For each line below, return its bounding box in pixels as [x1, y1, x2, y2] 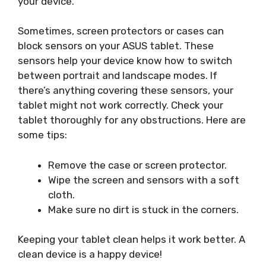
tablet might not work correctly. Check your [18, 99, 223, 112]
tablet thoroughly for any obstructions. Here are [18, 114, 246, 126]
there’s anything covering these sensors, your [18, 84, 233, 97]
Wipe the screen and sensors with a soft [48, 173, 239, 186]
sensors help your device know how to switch [18, 55, 232, 67]
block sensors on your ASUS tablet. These [18, 40, 214, 52]
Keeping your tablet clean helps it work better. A [18, 233, 245, 246]
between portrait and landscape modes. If [18, 69, 217, 82]
